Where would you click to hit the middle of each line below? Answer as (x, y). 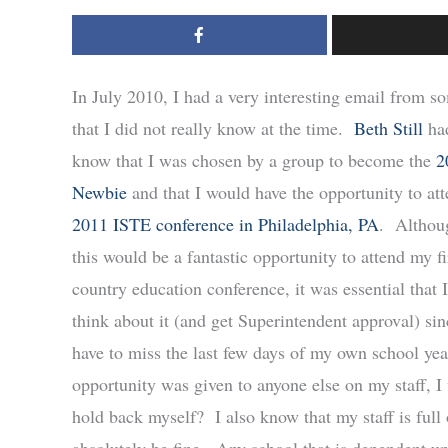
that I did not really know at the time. (213, 128)
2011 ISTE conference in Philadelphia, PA (225, 224)
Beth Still (388, 128)
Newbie (99, 192)
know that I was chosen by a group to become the (254, 160)
